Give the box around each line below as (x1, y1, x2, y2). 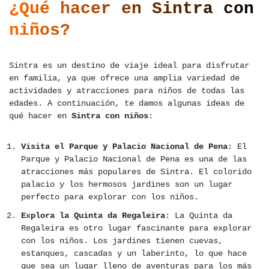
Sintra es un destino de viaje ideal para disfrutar (9, 61, 249, 71)
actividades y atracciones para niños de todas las (9, 86, 244, 96)
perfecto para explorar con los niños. (21, 192, 199, 202)
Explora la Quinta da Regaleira (21, 211, 165, 221)
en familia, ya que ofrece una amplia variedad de (9, 73, 240, 83)
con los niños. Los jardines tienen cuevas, (21, 236, 223, 246)
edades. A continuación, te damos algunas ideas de (9, 98, 244, 109)
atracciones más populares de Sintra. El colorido (21, 167, 252, 177)
